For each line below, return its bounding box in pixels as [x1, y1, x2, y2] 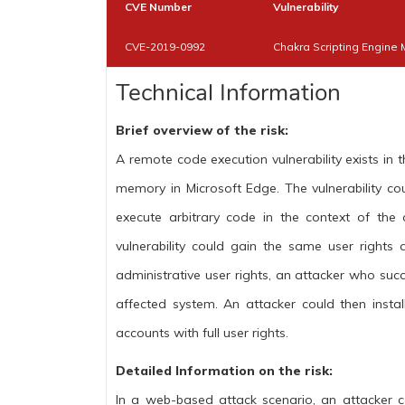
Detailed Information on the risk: [116, 362, 334, 379]
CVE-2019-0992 [125, 39, 206, 53]
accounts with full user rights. [116, 324, 289, 341]
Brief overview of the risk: [116, 121, 289, 138]
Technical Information [116, 76, 342, 108]
